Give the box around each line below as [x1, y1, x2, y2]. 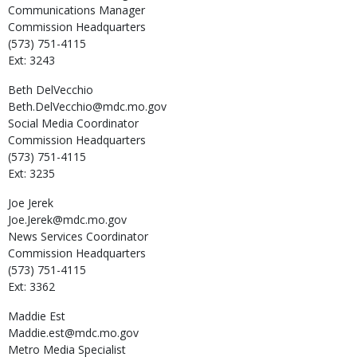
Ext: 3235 [8, 165, 55, 181]
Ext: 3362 [8, 278, 55, 294]
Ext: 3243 [8, 52, 55, 68]
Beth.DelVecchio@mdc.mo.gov [8, 98, 167, 114]
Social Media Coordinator [8, 115, 139, 131]
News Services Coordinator [8, 228, 148, 244]
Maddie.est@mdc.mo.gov [8, 324, 139, 340]
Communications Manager [8, 2, 145, 18]
